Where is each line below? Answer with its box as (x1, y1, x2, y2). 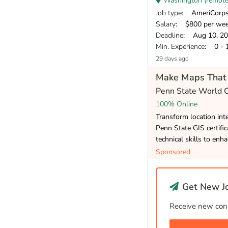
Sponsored (156, 147, 190, 157)
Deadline (156, 30, 183, 40)
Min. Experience (156, 41, 205, 51)
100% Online (156, 99, 197, 109)
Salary (156, 19, 176, 29)
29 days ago (156, 54, 189, 63)
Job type (156, 8, 182, 18)
